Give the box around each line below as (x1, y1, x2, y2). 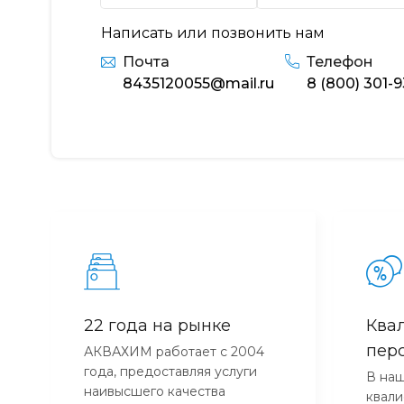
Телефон (307, 52, 373, 70)
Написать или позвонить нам (101, 23, 325, 41)
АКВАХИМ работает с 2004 (84, 343, 264, 360)
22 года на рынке (84, 315, 231, 335)
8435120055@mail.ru (123, 74, 274, 92)
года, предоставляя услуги (84, 363, 257, 380)
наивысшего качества (84, 382, 225, 399)
